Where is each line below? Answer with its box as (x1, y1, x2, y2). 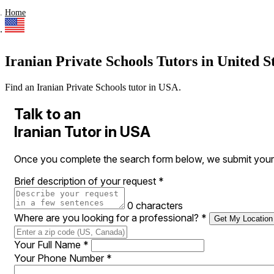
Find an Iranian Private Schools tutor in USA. (5, 82, 181, 93)
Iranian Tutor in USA (14, 123, 150, 141)
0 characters (127, 199, 183, 212)
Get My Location (214, 214, 273, 223)
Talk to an (14, 105, 81, 124)
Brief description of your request (14, 175, 158, 187)
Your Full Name (14, 239, 83, 251)
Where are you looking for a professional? (14, 212, 201, 224)
